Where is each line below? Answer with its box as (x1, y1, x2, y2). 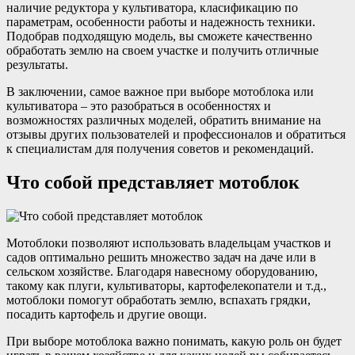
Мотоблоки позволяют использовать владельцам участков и (6, 235, 331, 250)
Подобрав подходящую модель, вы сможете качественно (6, 29, 312, 43)
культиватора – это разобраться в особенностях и (6, 98, 271, 113)
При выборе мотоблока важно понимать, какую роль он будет (6, 334, 342, 348)
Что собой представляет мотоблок (6, 171, 300, 193)
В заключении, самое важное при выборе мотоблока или (6, 84, 314, 98)
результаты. (6, 57, 68, 71)
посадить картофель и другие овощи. (6, 307, 207, 321)
